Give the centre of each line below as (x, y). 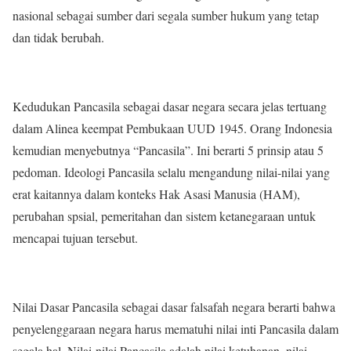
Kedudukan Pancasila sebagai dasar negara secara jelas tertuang (170, 106)
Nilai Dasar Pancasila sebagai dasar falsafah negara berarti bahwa (174, 306)
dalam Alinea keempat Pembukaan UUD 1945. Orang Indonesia (172, 128)
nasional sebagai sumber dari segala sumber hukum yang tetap (166, 15)
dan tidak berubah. (58, 37)
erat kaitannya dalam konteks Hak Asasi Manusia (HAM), (156, 194)
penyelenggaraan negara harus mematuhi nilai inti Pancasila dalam (175, 328)
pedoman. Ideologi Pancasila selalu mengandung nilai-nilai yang (171, 172)
